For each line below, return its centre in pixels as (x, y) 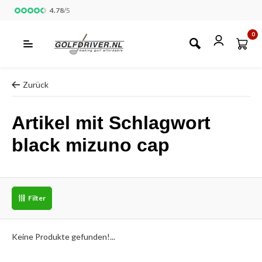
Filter (37, 198)
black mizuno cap (91, 145)
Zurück (36, 85)
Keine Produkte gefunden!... (63, 237)
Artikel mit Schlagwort (111, 123)
